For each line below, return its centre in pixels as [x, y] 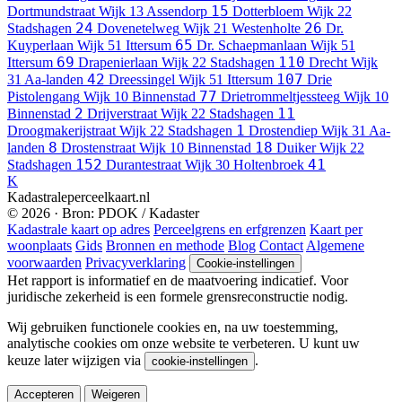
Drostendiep [283, 131]
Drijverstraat [122, 114]
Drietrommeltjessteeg [280, 97]
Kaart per [336, 230]
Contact [281, 246]
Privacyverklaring [135, 263]
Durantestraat [144, 165]
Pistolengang [44, 97]
